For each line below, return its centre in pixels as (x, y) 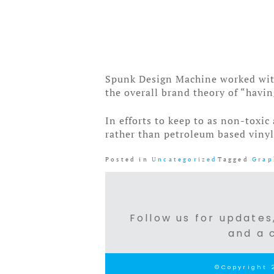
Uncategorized (185, 159)
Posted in (128, 159)
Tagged (235, 159)
